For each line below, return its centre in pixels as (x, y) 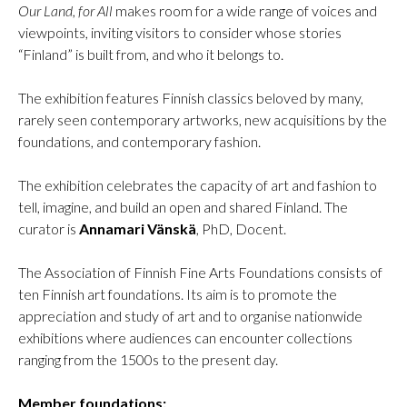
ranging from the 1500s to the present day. (148, 359)
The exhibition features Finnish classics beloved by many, (191, 97)
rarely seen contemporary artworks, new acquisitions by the (203, 119)
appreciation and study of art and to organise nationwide (190, 315)
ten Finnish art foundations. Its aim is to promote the (178, 293)
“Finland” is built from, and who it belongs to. (152, 54)
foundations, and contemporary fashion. (139, 141)
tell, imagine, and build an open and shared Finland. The (183, 206)
